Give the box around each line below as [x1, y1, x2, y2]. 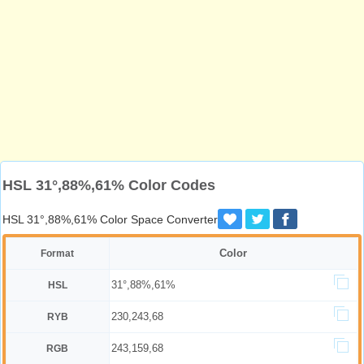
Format [41, 248, 75, 259]
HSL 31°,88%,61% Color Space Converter [2, 213, 218, 226]
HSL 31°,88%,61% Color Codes [2, 177, 215, 193]
